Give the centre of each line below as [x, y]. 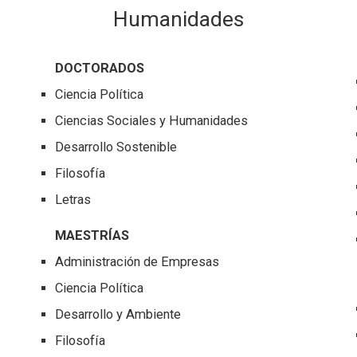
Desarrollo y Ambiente [118, 315]
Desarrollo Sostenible [116, 147]
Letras [73, 200]
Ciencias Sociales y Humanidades [152, 121]
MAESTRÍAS [92, 236]
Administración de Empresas [137, 262]
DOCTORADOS [100, 69]
